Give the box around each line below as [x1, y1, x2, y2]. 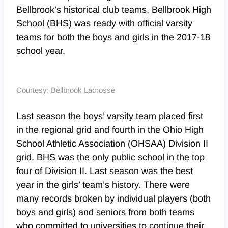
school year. [16, 46, 65, 56]
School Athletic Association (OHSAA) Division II [16, 138, 208, 149]
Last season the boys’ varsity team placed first [16, 111, 203, 122]
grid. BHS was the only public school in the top [16, 152, 205, 163]
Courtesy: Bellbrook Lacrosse [16, 85, 115, 95]
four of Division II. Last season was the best [16, 166, 193, 177]
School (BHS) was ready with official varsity [16, 18, 192, 29]
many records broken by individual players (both [16, 193, 211, 204]
